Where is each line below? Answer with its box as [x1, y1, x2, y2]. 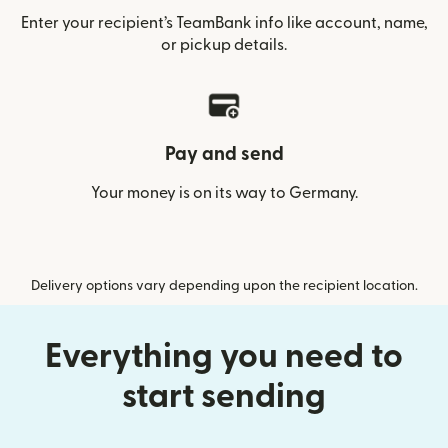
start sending [122, 380, 326, 413]
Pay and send [164, 145, 284, 164]
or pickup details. [161, 37, 287, 53]
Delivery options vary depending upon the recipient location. [30, 279, 418, 293]
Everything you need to [45, 340, 403, 373]
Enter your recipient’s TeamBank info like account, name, [20, 15, 428, 31]
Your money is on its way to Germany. [90, 185, 358, 201]
